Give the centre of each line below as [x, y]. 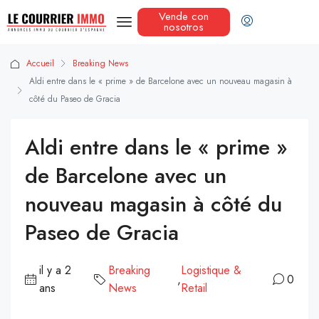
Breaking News [100, 64]
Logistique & [211, 271]
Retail [194, 288]
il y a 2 [55, 271]
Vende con [183, 17]
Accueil [40, 64]
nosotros [183, 27]
